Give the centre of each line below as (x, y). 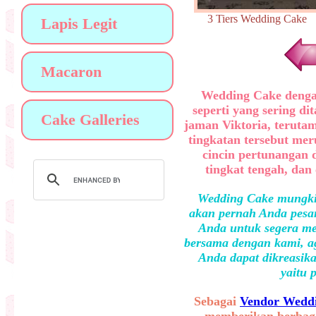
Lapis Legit (79, 24)
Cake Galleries (90, 120)
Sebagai (217, 301)
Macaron (71, 72)
